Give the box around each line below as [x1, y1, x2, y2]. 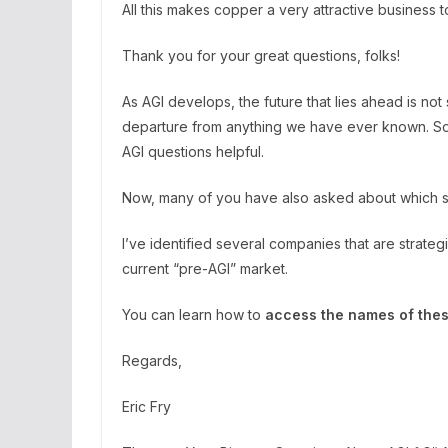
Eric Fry [122, 398, 171, 415]
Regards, [122, 352, 182, 369]
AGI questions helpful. [122, 143, 264, 160]
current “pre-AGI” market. [122, 260, 288, 277]
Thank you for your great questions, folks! [122, 47, 400, 64]
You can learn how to [122, 306, 265, 323]
